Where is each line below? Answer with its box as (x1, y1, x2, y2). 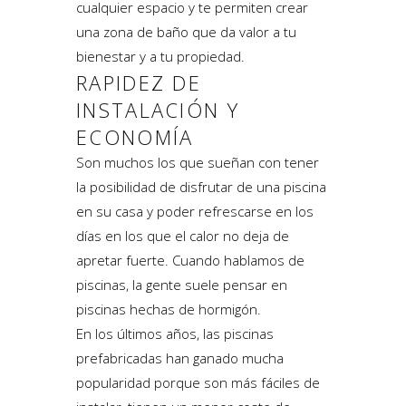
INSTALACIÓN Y (76, 95, 239, 123)
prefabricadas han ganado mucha (76, 348, 284, 367)
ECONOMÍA (76, 122, 194, 150)
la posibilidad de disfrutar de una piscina (76, 177, 326, 196)
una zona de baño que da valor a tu (76, 22, 296, 41)
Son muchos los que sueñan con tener (76, 152, 319, 171)
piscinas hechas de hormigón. (76, 299, 261, 318)
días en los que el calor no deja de (76, 226, 289, 245)
